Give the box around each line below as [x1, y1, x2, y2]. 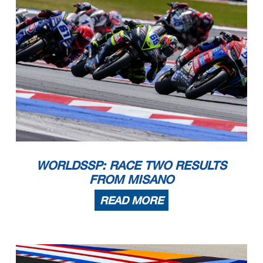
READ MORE [100, 193, 163, 207]
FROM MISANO [89, 171, 174, 186]
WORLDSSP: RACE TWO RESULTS [36, 157, 227, 172]
